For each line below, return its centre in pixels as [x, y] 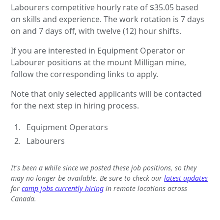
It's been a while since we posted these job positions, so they [104, 167]
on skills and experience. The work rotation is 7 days [108, 19]
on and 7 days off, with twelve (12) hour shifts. [96, 31]
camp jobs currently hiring [63, 188]
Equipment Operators [68, 127]
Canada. [24, 198]
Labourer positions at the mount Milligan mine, [99, 62]
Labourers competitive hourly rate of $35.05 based [105, 7]
